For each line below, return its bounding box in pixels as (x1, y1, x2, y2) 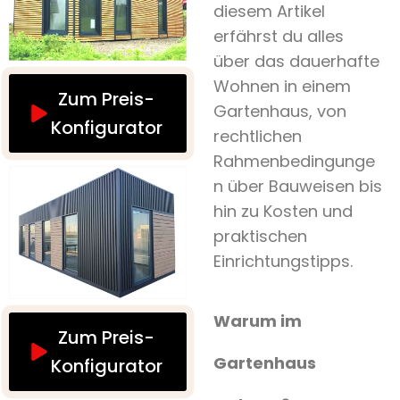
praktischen (212, 225, 307, 247)
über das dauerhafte (212, 50, 379, 72)
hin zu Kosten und (212, 200, 353, 222)
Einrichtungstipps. (212, 250, 353, 272)
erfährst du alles (212, 25, 344, 47)
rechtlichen (212, 125, 302, 147)
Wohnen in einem (212, 75, 351, 97)
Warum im (212, 309, 302, 332)
